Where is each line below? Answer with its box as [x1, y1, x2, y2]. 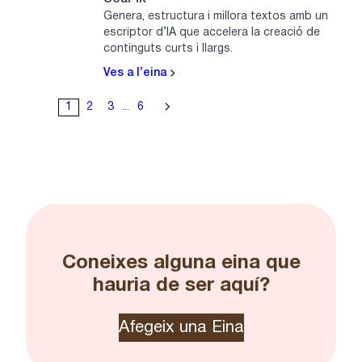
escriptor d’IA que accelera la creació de [103, 27, 320, 39]
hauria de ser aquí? [92, 277, 270, 296]
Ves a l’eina [103, 68, 170, 79]
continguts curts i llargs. [103, 44, 233, 55]
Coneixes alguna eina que [61, 255, 301, 273]
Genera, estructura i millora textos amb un [103, 11, 328, 23]
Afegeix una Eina [118, 320, 244, 336]
